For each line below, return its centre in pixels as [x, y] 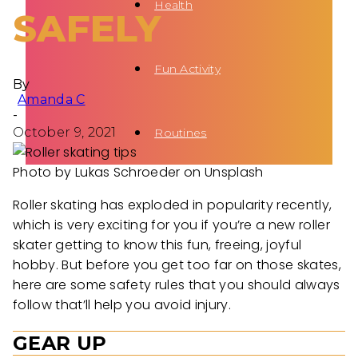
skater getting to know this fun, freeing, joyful [157, 245]
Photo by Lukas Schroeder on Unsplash [138, 172]
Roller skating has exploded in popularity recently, [173, 205]
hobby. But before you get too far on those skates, [177, 265]
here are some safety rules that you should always [177, 284]
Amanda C [52, 99]
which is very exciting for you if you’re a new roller [171, 225]
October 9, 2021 [65, 132]
